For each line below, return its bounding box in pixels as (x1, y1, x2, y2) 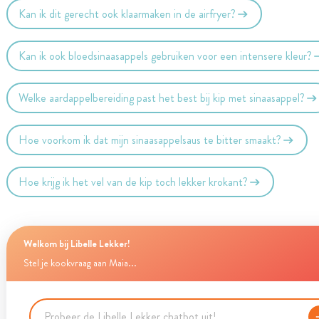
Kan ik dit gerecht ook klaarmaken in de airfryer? (19, 5, 236, 22)
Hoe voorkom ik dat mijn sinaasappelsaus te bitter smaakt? (19, 131, 282, 148)
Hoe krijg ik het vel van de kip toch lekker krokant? (19, 173, 249, 190)
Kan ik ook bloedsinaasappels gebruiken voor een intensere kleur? (19, 47, 313, 64)
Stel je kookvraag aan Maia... (23, 256, 137, 270)
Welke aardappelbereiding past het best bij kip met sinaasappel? (19, 89, 305, 106)
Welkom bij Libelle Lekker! (23, 236, 130, 251)
